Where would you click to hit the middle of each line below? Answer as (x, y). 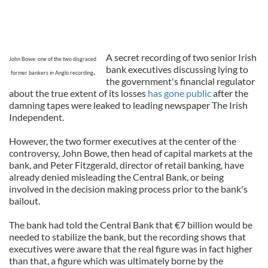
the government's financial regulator (180, 81)
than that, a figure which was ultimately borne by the (116, 261)
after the (230, 93)
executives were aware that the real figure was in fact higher (131, 249)
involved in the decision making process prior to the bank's (128, 189)
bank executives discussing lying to (177, 69)
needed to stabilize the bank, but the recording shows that (127, 237)
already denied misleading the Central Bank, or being (116, 177)
